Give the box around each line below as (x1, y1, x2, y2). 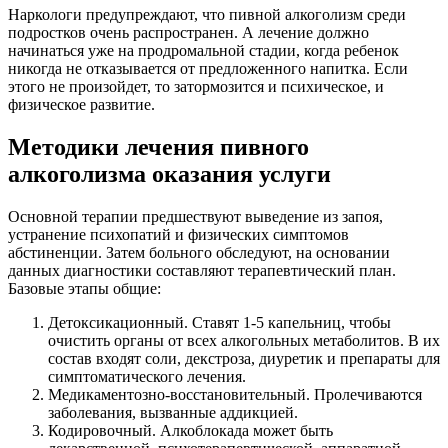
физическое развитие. (8, 96, 155, 114)
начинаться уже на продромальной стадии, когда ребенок (8, 42, 399, 60)
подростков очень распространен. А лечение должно (8, 24, 369, 42)
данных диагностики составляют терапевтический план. (8, 261, 396, 279)
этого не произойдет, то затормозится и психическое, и (8, 78, 384, 96)
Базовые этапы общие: (8, 279, 161, 297)
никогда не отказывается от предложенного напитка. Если (8, 60, 408, 78)
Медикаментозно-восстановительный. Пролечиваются (48, 385, 422, 403)
